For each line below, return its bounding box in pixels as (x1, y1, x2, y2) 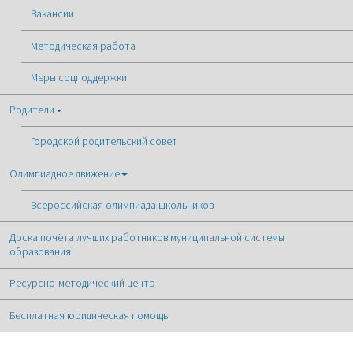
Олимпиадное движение (9, 166, 121, 180)
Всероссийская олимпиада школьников (30, 199, 214, 213)
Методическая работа (30, 39, 136, 53)
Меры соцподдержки (30, 71, 127, 85)
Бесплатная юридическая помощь (9, 308, 169, 322)
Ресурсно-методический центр (9, 277, 156, 291)
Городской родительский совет (30, 135, 177, 149)
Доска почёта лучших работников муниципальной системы (9, 230, 285, 244)
